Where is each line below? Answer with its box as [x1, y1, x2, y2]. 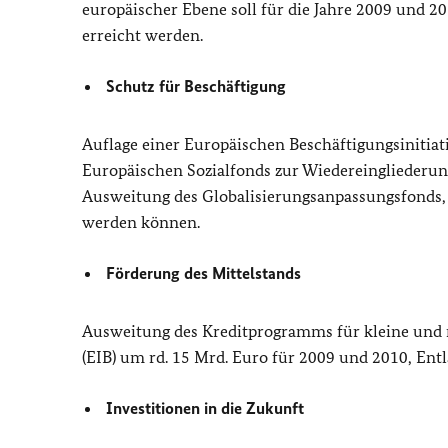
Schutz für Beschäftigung [106, 76, 287, 96]
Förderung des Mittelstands [106, 263, 302, 283]
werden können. [82, 212, 200, 232]
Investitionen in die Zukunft [106, 398, 305, 418]
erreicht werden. [82, 25, 203, 45]
